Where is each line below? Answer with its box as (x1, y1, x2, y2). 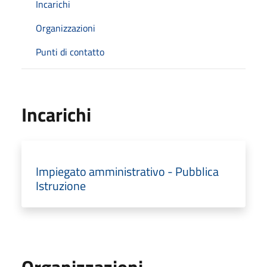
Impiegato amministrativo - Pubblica (36, 162, 219, 181)
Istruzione (36, 176, 86, 195)
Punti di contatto (36, 44, 104, 59)
